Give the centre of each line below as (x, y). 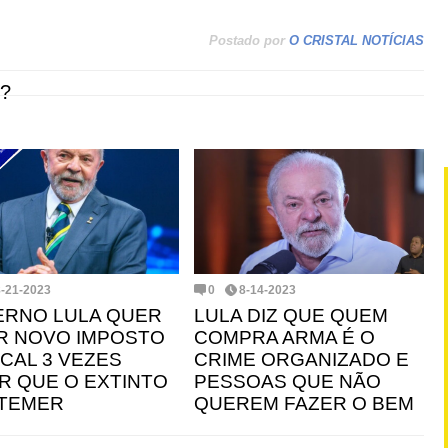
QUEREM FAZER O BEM (304, 403)
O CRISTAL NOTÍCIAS (356, 40)
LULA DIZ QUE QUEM (291, 315)
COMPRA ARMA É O (284, 337)
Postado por (247, 40)
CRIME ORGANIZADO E (301, 359)
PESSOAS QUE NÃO (287, 381)
